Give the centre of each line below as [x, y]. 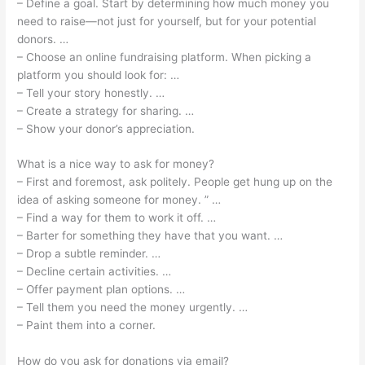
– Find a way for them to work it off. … [117, 218]
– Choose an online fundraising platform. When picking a [165, 57]
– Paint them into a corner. [87, 325]
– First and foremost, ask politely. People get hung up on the [175, 182]
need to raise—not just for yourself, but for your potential [167, 21]
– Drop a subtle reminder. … [89, 254]
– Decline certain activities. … [95, 272]
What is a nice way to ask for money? [116, 164]
